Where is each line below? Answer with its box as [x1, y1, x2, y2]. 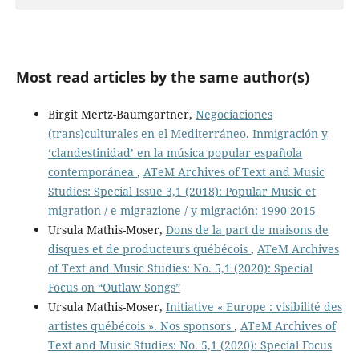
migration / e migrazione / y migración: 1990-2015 [47, 203, 316, 219]
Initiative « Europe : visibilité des [165, 299, 342, 315]
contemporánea [47, 164, 137, 180]
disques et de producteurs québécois [47, 241, 251, 257]
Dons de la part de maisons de [165, 222, 329, 238]
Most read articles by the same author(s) [15, 67, 309, 87]
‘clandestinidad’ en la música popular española [47, 145, 302, 161]
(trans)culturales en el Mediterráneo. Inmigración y [47, 126, 328, 142]
